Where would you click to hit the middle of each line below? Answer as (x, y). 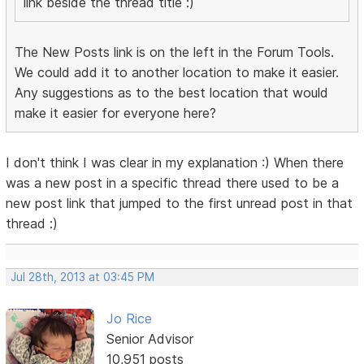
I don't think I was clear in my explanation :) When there (175, 162)
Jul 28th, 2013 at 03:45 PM (83, 277)
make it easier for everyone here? (116, 113)
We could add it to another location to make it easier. (177, 72)
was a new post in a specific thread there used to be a (173, 182)
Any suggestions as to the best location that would (172, 92)
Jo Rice (129, 318)
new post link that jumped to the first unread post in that (180, 203)
